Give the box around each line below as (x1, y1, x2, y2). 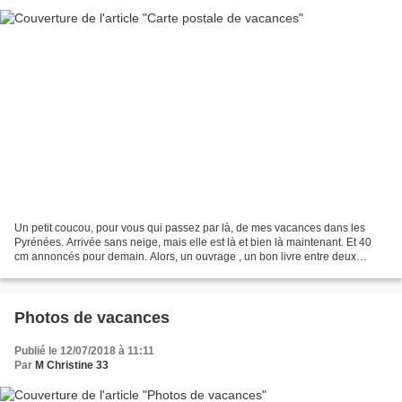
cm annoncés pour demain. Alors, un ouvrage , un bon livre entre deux (14, 250, 356, 264)
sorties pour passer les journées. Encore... (14, 265, 219, 278)
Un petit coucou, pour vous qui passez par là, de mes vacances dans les (14, 222, 365, 235)
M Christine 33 (35, 359, 109, 372)
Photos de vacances (14, 309, 170, 328)
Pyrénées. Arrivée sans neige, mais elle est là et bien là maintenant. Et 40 (14, 236, 371, 249)
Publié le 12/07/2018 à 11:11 (14, 345, 154, 358)
